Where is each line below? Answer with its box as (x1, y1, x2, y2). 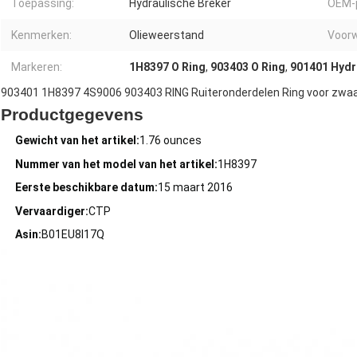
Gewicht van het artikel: (15, 134, 139, 147)
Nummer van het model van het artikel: (15, 157, 218, 171)
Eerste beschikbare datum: (15, 181, 158, 194)
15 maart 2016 (158, 181, 233, 194)
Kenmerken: (11, 29, 72, 42)
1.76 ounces (139, 134, 202, 147)
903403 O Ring (210, 61, 285, 74)
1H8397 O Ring (129, 61, 206, 74)
